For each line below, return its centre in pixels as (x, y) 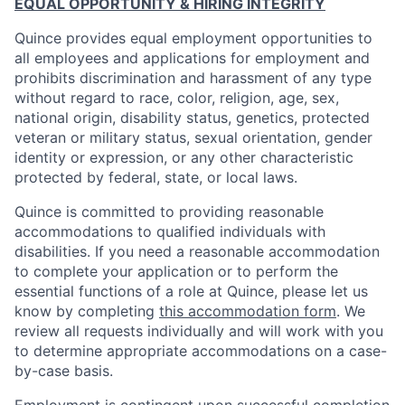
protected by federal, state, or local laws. (156, 177)
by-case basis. (64, 371)
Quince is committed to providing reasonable (169, 212)
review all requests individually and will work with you (199, 331)
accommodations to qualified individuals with (170, 231)
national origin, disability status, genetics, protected (192, 118)
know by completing (87, 311)
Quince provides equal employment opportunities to (193, 38)
